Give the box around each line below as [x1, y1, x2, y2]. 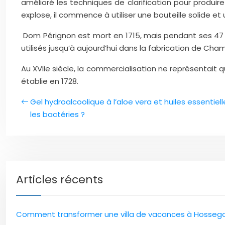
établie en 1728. [21, 76, 78, 86]
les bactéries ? [30, 109, 85, 120]
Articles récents [16, 172, 103, 187]
